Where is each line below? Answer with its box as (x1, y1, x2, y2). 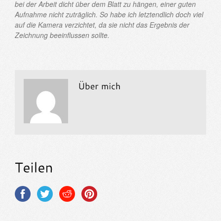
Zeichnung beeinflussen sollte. (15, 30, 110, 40)
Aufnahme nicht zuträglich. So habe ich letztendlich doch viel (15, 9, 203, 19)
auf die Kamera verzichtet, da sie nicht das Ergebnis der (15, 19, 189, 30)
